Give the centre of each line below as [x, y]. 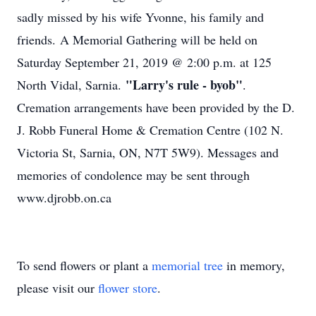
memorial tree [187, 265]
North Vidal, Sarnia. [71, 85]
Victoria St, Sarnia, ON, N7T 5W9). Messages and [148, 152]
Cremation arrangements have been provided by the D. [156, 107]
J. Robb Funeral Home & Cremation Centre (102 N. [150, 130]
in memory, [254, 265]
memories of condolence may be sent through [133, 175]
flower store [128, 288]
